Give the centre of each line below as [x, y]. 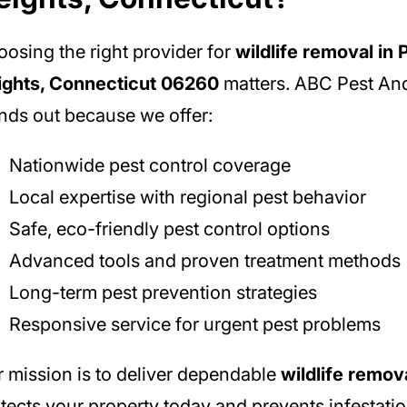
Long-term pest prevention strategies [163, 292]
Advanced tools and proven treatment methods [204, 260]
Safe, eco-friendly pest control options [169, 228]
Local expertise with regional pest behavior [187, 197]
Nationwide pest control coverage [149, 165]
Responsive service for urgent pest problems [194, 324]
